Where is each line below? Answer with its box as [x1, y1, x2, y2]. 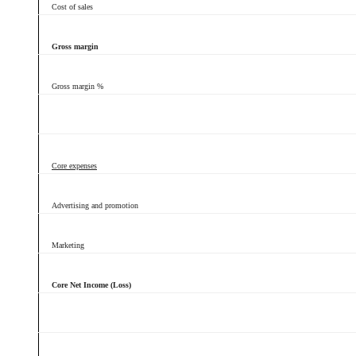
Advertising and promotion [52, 201, 138, 210]
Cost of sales [52, 2, 93, 11]
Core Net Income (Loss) [52, 281, 131, 289]
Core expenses [52, 161, 97, 170]
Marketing [52, 241, 84, 250]
